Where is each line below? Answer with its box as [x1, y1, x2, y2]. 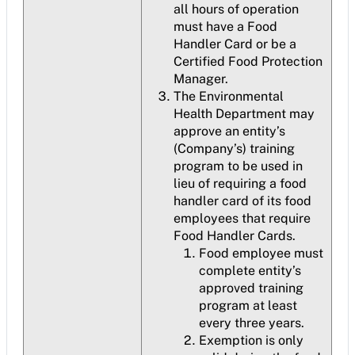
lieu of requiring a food [174, 176, 307, 191]
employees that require [174, 211, 311, 226]
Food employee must [199, 246, 323, 261]
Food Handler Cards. [174, 228, 296, 243]
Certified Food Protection [174, 54, 323, 69]
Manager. [174, 71, 228, 86]
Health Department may [174, 106, 315, 121]
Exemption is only [199, 333, 303, 348]
